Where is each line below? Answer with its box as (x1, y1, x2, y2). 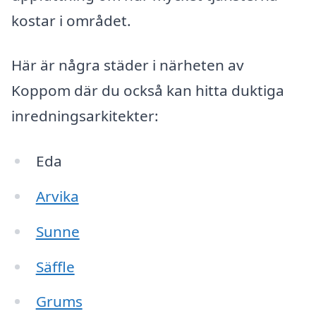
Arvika (35, 186, 79, 206)
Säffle (35, 256, 75, 276)
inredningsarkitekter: (11, 106, 159, 126)
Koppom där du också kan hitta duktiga (11, 80, 284, 101)
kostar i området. (11, 10, 131, 30)
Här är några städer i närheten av (11, 55, 244, 75)
